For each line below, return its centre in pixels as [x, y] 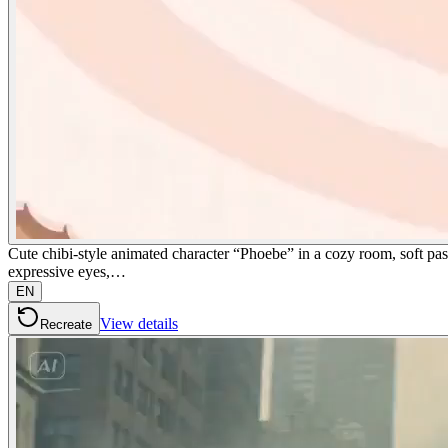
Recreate [66, 324]
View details [139, 323]
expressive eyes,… [67, 271]
